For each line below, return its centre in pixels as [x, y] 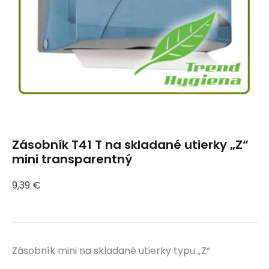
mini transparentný [72, 159]
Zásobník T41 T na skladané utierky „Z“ [130, 145]
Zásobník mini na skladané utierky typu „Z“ [111, 251]
